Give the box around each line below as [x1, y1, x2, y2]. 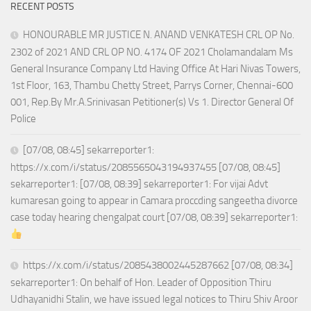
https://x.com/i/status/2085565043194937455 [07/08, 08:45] [10, 161, 280, 174]
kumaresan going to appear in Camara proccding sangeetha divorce [10, 194, 298, 208]
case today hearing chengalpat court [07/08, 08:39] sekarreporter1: [10, 211, 298, 224]
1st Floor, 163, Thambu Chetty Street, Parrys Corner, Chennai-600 [10, 79, 293, 92]
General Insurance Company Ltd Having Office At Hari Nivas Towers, [10, 62, 301, 76]
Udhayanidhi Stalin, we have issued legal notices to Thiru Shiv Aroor [10, 293, 298, 306]
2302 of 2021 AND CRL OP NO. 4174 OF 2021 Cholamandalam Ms [10, 46, 293, 59]
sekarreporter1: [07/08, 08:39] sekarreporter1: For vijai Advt [10, 178, 268, 191]
